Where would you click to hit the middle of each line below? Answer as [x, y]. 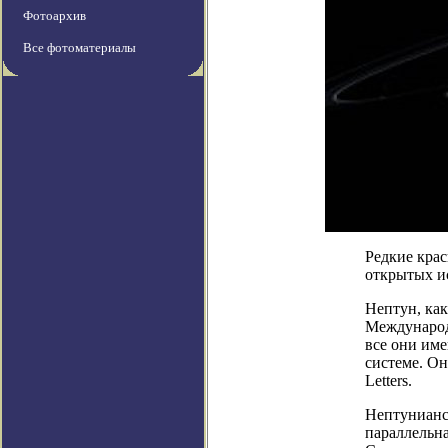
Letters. [388, 381]
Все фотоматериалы [79, 48]
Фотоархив [54, 16]
